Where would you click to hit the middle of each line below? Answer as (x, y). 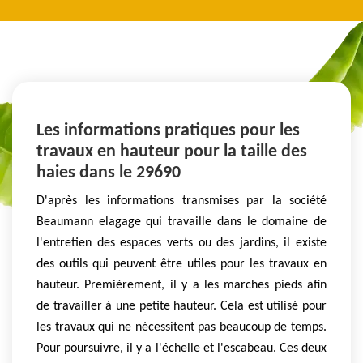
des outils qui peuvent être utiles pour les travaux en (181, 264)
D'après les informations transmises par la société (181, 201)
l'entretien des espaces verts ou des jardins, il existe (181, 243)
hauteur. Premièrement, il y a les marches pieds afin (181, 285)
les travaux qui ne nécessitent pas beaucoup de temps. (181, 327)
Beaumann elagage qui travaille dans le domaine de (181, 222)
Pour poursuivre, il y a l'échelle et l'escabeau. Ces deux (181, 348)
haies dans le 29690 (109, 173)
